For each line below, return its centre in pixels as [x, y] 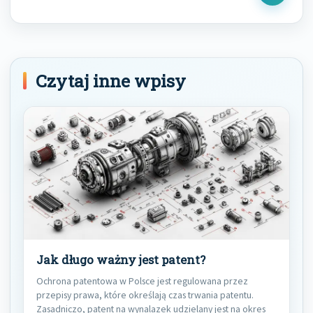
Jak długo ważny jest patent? [121, 260]
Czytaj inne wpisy [111, 81]
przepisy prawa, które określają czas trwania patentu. [145, 295]
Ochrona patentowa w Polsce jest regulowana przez [142, 281]
